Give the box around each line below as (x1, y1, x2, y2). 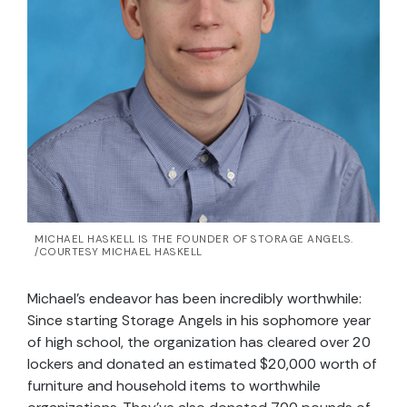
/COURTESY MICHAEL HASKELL (35, 245, 203, 260)
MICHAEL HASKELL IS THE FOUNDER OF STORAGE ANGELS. (35, 233, 353, 247)
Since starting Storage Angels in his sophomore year (27, 311, 371, 331)
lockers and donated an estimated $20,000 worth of (27, 354, 377, 374)
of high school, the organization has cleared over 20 (27, 333, 371, 352)
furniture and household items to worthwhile (27, 376, 321, 396)
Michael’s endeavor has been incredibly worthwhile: (27, 289, 362, 309)
